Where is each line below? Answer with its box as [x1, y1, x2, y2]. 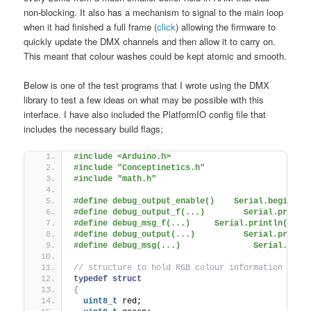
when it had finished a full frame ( [24, 19, 158, 33]
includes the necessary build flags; [24, 121, 164, 135]
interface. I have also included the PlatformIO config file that [24, 107, 267, 121]
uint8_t [83, 296, 118, 306]
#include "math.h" [74, 174, 157, 184]
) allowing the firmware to [176, 19, 276, 33]
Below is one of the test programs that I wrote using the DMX [24, 78, 270, 92]
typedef [74, 274, 108, 284]
